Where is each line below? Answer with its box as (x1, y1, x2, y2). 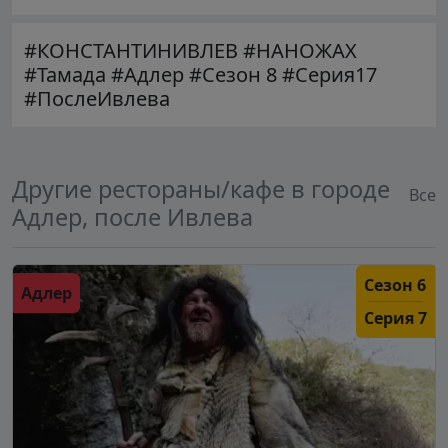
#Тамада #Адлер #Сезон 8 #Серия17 (24, 60, 377, 88)
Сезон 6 (364, 273, 426, 296)
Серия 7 (364, 306, 427, 329)
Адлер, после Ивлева (12, 200, 253, 233)
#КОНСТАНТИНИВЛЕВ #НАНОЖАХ (24, 36, 357, 64)
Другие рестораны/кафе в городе (12, 172, 390, 205)
